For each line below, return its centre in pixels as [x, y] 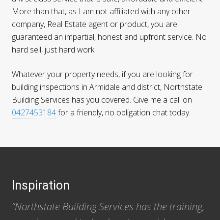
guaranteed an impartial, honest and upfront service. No [109, 37]
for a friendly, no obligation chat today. [123, 113]
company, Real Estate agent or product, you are [95, 24]
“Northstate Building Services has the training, [108, 206]
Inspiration [41, 185]
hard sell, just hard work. [54, 50]
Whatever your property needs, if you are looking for [102, 74]
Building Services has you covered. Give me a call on [102, 100]
